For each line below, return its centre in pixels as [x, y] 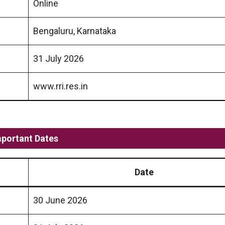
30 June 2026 [60, 200]
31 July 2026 [59, 58]
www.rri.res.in [61, 86]
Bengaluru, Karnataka [75, 31]
